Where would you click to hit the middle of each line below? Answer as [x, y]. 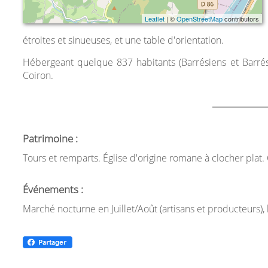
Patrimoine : [50, 138]
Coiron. [38, 75]
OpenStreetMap [199, 19]
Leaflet [154, 19]
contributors [240, 19]
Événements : [53, 189]
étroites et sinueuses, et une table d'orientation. [123, 40]
